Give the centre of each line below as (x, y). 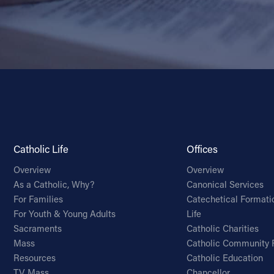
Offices (202, 149)
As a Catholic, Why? (54, 185)
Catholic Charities (223, 229)
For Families (38, 199)
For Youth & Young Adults (64, 214)
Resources (34, 258)
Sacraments (37, 229)
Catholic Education (225, 258)
